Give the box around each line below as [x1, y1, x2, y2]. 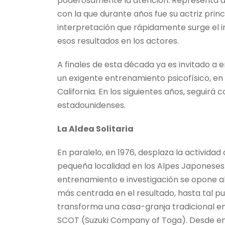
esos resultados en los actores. [57, 35, 179, 47]
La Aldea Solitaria [57, 123, 134, 135]
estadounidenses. [57, 99, 126, 111]
